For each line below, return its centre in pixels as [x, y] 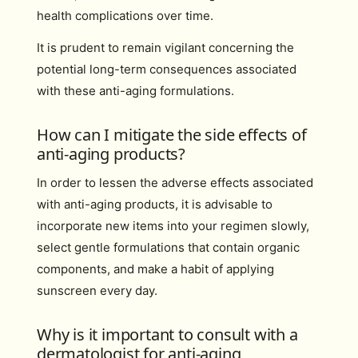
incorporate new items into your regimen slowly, [173, 225]
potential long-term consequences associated [167, 69]
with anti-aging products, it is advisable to [155, 204]
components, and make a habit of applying [155, 268]
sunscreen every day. [97, 290]
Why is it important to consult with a [167, 334]
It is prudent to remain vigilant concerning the [165, 47]
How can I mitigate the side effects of [172, 134]
